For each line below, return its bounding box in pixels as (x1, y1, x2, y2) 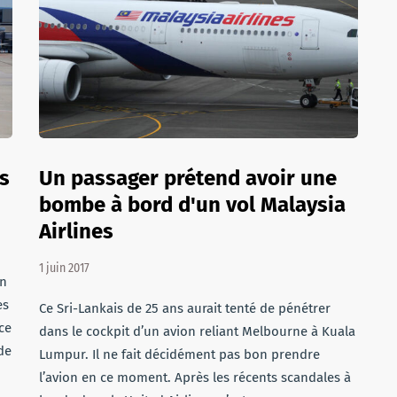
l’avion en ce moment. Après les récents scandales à (39, 370, 351, 385)
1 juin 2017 (39, 261, 90, 276)
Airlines (39, 219, 113, 244)
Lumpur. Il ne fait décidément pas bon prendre (39, 346, 320, 362)
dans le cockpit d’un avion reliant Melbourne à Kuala (39, 323, 355, 339)
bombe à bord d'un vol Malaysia (39, 192, 346, 217)
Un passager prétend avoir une (39, 166, 337, 191)
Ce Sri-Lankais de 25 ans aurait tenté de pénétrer (39, 300, 331, 316)
